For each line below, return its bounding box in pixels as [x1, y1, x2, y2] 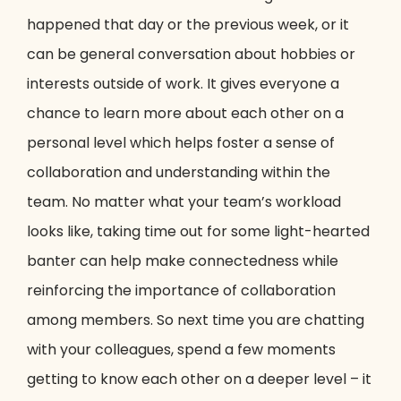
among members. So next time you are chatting [27, 310, 364, 331]
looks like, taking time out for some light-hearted [27, 221, 370, 243]
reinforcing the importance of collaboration [27, 280, 336, 302]
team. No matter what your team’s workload [27, 192, 341, 213]
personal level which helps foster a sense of [27, 132, 335, 154]
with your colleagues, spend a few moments [27, 339, 336, 361]
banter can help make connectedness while [27, 251, 338, 272]
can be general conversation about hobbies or [27, 44, 355, 65]
